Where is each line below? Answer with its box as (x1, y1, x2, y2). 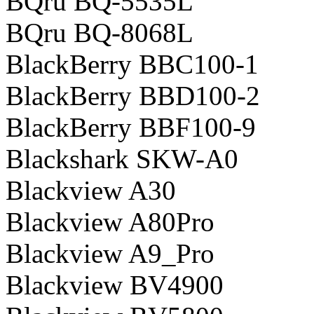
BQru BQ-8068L (6, 17, 193, 48)
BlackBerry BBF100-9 (6, 111, 256, 142)
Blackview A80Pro (6, 206, 214, 237)
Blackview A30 (6, 175, 176, 205)
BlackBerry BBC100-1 (6, 48, 259, 79)
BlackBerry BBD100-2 (6, 80, 260, 111)
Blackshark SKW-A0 (6, 143, 238, 174)
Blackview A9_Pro (6, 238, 214, 268)
